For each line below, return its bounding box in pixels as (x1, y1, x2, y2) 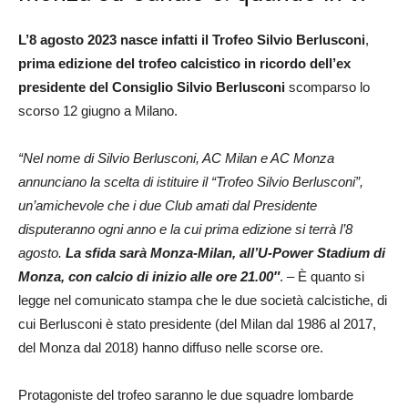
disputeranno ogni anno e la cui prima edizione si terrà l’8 (18, 221, 352, 238)
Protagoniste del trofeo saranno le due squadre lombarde (18, 387, 353, 403)
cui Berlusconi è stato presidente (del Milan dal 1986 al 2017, (18, 316, 376, 332)
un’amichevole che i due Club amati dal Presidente (18, 198, 317, 214)
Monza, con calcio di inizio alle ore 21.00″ (18, 269, 280, 285)
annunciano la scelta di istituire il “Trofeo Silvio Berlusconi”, (18, 174, 363, 190)
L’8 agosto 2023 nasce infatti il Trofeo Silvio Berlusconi (18, 32, 365, 48)
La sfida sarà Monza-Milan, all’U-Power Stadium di (66, 245, 385, 261)
